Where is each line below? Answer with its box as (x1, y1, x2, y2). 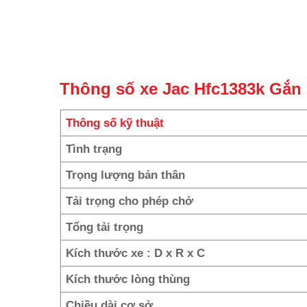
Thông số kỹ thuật (66, 115, 164, 130)
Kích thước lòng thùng (66, 271, 191, 286)
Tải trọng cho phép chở (66, 193, 194, 208)
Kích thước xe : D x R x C (66, 245, 206, 260)
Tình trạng (66, 141, 123, 156)
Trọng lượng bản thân (66, 167, 186, 182)
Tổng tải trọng (66, 219, 144, 234)
